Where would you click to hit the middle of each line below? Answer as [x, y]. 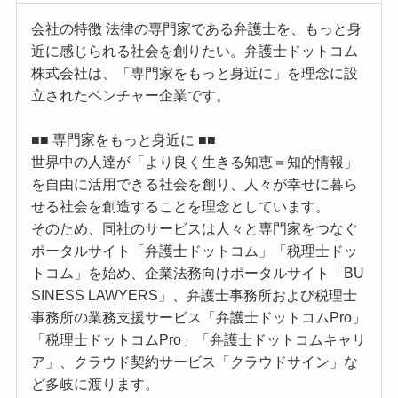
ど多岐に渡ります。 [95, 385]
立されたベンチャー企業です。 [130, 96]
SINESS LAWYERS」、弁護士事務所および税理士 [194, 296]
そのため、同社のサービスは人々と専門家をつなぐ [194, 229]
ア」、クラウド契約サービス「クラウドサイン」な [194, 362]
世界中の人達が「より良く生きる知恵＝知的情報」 [194, 163]
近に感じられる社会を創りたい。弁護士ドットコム [194, 52]
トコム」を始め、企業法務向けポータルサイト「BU [197, 274]
